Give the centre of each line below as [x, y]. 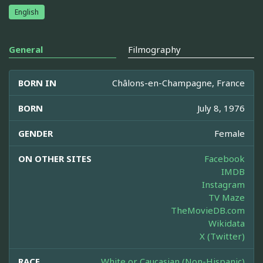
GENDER [36, 133]
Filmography [154, 49]
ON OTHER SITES [55, 158]
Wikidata [227, 223]
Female [230, 133]
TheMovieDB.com [208, 210]
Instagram [223, 184]
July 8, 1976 [221, 108]
